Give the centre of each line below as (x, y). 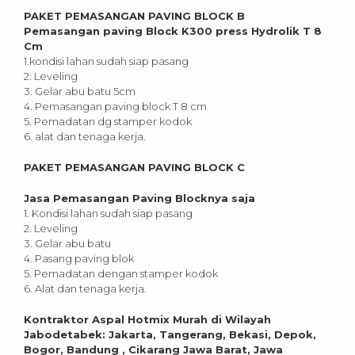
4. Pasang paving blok (79, 259)
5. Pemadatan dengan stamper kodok (121, 274)
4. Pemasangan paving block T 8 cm (115, 107)
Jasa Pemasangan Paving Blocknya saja (139, 198)
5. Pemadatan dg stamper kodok (108, 122)
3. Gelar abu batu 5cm (80, 92)
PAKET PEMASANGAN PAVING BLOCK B (134, 16)
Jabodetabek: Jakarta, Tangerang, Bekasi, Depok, (170, 335)
